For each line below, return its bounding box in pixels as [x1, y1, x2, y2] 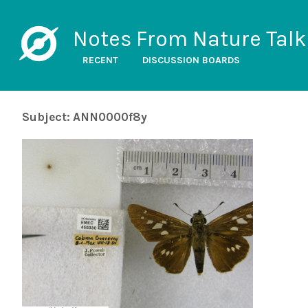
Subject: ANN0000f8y [22, 110, 147, 124]
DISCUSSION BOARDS [142, 54, 240, 66]
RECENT [82, 54, 118, 66]
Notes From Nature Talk [72, 26, 307, 52]
